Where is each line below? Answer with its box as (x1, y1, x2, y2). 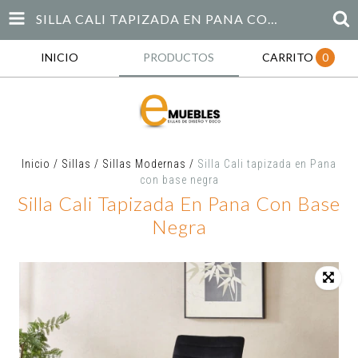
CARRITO (261, 50, 313, 64)
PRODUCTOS (143, 50, 215, 64)
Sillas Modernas (102, 157, 186, 170)
